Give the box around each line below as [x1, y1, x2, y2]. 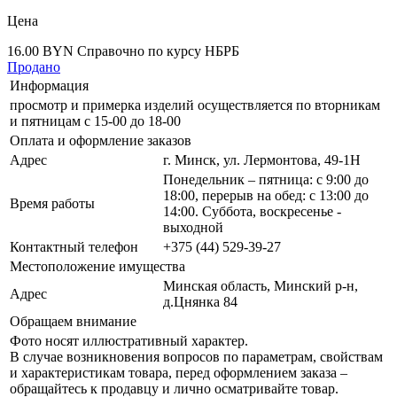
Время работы [10, 196, 95, 212]
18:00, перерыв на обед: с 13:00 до [163, 188, 369, 204]
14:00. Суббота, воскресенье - [163, 204, 341, 220]
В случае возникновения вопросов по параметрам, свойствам [10, 349, 383, 365]
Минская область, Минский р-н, [163, 278, 358, 294]
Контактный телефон [10, 239, 138, 255]
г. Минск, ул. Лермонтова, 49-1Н [163, 152, 361, 168]
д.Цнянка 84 [163, 294, 237, 310]
